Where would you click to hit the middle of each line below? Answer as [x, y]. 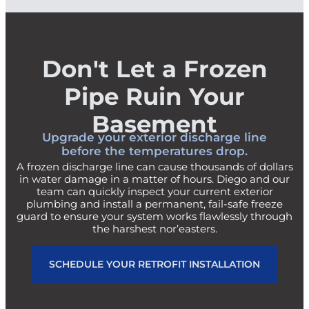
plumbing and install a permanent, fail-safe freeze [154, 203]
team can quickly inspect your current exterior [154, 191]
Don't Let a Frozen [154, 67]
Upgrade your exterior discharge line [154, 136]
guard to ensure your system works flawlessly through [154, 216]
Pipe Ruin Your [154, 95]
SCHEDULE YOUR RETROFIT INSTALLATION [154, 263]
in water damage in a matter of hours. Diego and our [154, 179]
